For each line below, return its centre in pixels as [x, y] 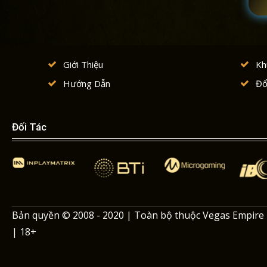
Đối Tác [29, 127]
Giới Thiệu [83, 64]
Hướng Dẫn [87, 83]
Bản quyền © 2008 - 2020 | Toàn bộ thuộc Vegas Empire [138, 215]
